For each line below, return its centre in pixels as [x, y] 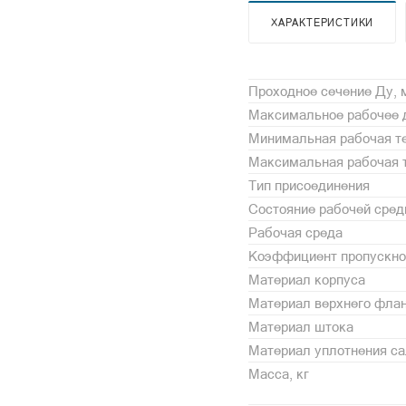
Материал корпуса [307, 279]
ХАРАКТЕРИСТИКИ [323, 22]
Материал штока [301, 326]
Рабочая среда [295, 232]
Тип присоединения [309, 185]
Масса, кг [279, 373]
